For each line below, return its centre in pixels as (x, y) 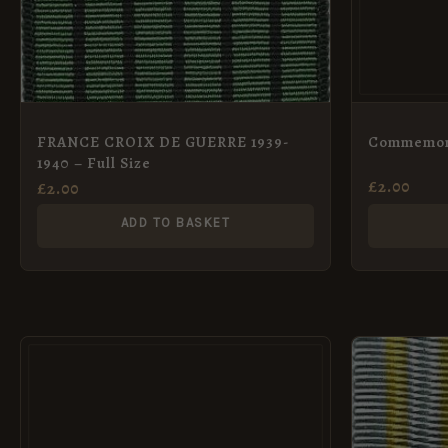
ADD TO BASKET (175, 222)
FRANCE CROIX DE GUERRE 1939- (163, 141)
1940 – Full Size (94, 162)
